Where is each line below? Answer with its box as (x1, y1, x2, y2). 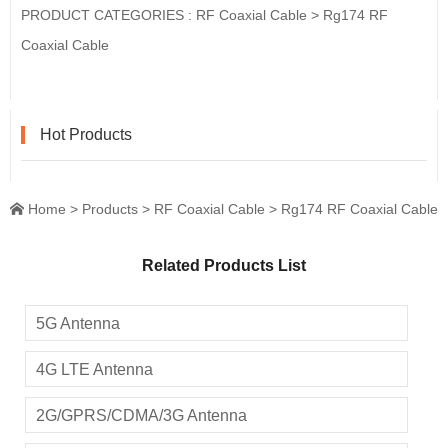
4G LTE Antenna (36, 361, 153, 378)
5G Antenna (36, 315, 120, 332)
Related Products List (142, 257, 306, 274)
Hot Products (40, 126, 132, 143)
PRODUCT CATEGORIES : (21, 7, 196, 23)
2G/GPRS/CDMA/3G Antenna (36, 407, 247, 424)
